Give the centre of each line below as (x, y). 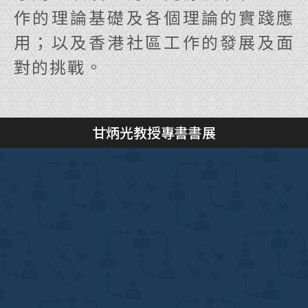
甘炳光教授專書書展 (154, 132)
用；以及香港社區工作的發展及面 (154, 41)
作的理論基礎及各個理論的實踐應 (154, 16)
